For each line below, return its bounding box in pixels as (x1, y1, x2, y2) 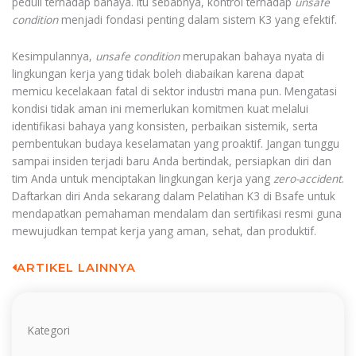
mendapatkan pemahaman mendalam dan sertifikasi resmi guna (12, 205, 342, 221)
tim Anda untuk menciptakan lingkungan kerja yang (12, 170, 273, 186)
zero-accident (273, 170, 342, 186)
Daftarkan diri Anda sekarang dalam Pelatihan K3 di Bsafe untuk (12, 188, 335, 203)
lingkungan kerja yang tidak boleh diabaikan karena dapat (12, 65, 304, 81)
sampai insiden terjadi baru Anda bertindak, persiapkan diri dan (12, 153, 331, 168)
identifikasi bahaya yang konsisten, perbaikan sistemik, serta (12, 118, 318, 133)
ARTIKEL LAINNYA (17, 260, 136, 275)
